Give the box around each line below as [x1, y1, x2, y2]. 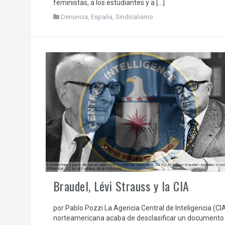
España [90, 13, 113, 21]
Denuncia [60, 13, 88, 21]
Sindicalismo [115, 13, 153, 21]
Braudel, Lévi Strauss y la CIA [53, 176, 189, 195]
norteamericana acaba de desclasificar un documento [53, 213, 224, 222]
